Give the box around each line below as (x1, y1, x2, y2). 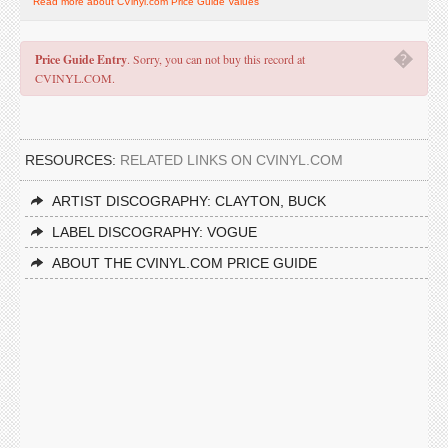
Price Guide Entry (35, 51, 127, 68)
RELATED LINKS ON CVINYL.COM (120, 152, 343, 168)
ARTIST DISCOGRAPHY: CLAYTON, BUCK (52, 193, 326, 209)
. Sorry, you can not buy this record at (127, 51, 305, 67)
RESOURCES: (25, 152, 120, 168)
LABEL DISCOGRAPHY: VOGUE (52, 224, 257, 240)
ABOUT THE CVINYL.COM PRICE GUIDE (52, 255, 317, 271)
